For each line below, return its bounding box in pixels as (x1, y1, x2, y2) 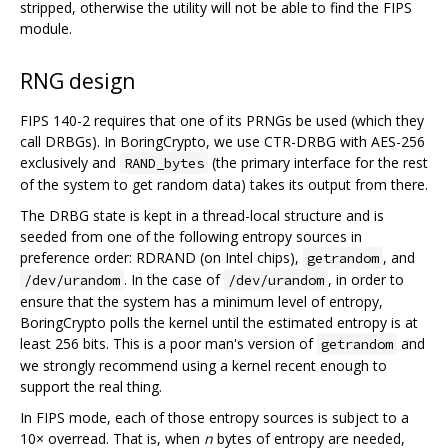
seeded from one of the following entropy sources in (20, 226, 362, 246)
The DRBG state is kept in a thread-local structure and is (20, 205, 384, 225)
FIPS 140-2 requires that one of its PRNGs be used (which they (20, 110, 424, 130)
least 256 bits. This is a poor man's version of (20, 333, 317, 353)
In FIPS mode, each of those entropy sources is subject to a (20, 407, 409, 427)
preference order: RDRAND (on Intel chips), (20, 247, 303, 267)
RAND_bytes (124, 153, 204, 172)
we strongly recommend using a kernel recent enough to (20, 355, 387, 375)
